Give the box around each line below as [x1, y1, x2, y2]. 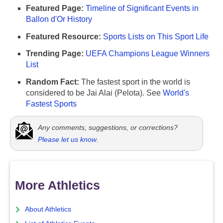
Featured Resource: [26, 32, 101, 41]
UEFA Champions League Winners [86, 49, 210, 58]
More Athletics [15, 178, 100, 192]
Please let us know [38, 135, 97, 143]
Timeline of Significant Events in [86, 3, 199, 12]
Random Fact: [26, 78, 79, 87]
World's [163, 89, 189, 98]
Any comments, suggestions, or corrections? [38, 123, 178, 131]
